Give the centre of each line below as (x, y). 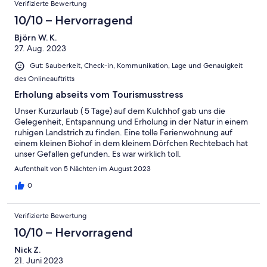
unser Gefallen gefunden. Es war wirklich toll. (98, 153)
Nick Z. (27, 249)
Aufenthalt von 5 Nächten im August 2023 (83, 168)
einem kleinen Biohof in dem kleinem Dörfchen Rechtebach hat (131, 143)
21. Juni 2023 (39, 260)
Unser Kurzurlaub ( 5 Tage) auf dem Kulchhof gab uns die (120, 111)
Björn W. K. (35, 38)
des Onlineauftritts (44, 78)
